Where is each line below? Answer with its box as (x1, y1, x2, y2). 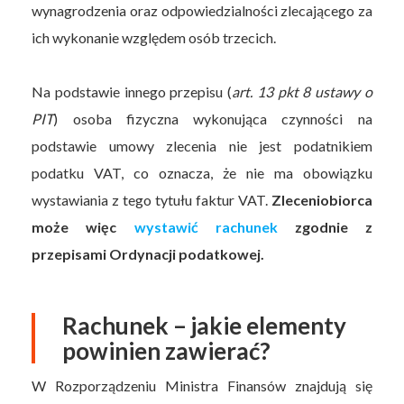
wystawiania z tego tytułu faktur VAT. (32, 190, 271, 208)
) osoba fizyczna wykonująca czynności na (53, 109, 372, 127)
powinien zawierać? (62, 335, 271, 365)
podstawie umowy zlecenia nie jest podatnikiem (32, 136, 372, 154)
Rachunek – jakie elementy (62, 310, 347, 340)
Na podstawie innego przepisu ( (32, 82, 233, 100)
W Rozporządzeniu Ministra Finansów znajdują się (32, 376, 372, 394)
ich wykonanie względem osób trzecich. (32, 28, 280, 46)
